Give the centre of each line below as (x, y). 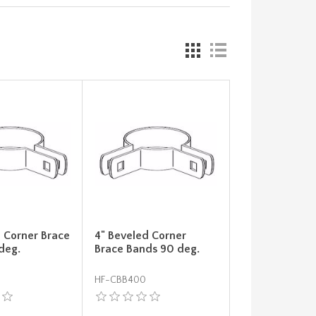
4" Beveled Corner (140, 236)
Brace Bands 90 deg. (147, 249)
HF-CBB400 (120, 280)
